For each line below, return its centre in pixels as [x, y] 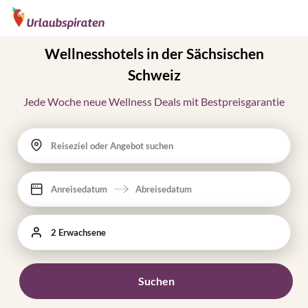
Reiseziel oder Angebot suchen [112, 146]
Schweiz [154, 75]
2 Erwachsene [78, 232]
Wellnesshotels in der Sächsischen [154, 53]
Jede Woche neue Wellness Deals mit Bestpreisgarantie [154, 101]
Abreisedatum [164, 189]
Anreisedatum [79, 189]
